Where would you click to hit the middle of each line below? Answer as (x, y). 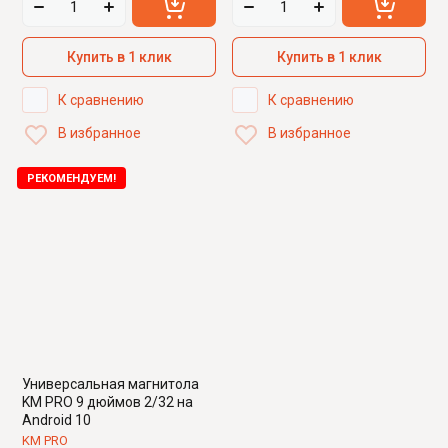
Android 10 (56, 420)
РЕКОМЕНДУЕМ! (71, 179)
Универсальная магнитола (110, 384)
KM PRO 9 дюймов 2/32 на (107, 402)
